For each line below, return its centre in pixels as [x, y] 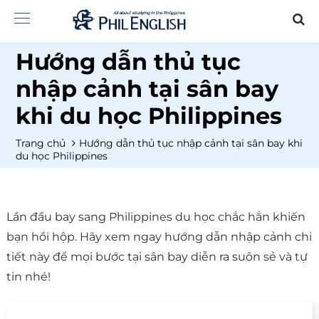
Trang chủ [42, 143]
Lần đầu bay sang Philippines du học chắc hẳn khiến [156, 217]
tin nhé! [28, 277]
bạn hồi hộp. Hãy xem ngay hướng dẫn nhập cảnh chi [159, 237]
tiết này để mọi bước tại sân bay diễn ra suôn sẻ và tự [157, 257]
